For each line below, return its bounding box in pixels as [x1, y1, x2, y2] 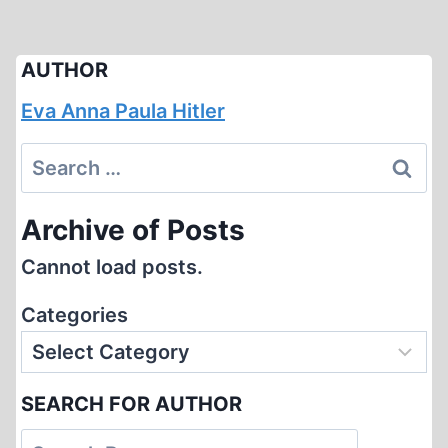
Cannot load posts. [21, 255, 203, 279]
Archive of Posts [21, 213, 245, 247]
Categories [21, 303, 128, 327]
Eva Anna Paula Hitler [21, 99, 225, 123]
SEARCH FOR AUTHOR [21, 392, 242, 416]
